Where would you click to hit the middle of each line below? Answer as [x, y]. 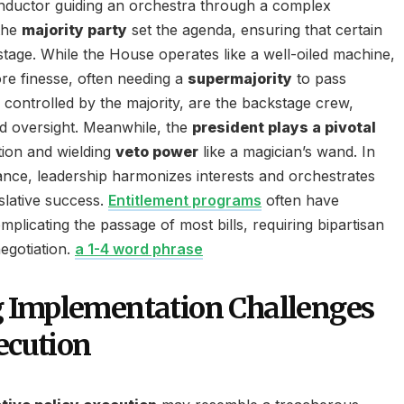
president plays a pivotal [284, 127]
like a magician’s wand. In [287, 151]
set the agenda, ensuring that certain [255, 30]
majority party [74, 30]
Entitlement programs [185, 200]
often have [300, 200]
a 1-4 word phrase [139, 249]
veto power [157, 151]
